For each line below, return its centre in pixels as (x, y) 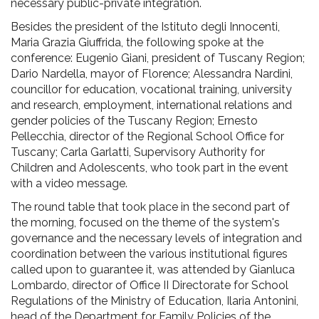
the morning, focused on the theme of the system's (145, 222)
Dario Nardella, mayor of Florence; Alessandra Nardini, (152, 73)
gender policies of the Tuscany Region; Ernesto (134, 120)
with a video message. (69, 183)
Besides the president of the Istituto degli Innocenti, (145, 26)
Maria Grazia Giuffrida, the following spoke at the (137, 42)
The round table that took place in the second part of (150, 206)
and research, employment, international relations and (151, 105)
